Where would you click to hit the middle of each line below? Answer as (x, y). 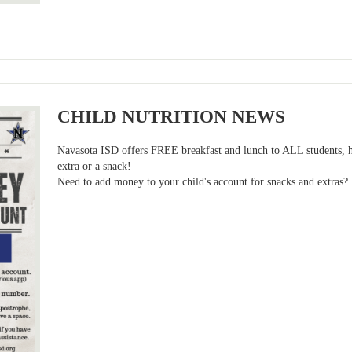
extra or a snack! (95, 166)
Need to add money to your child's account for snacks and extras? (203, 181)
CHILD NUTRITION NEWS (172, 116)
